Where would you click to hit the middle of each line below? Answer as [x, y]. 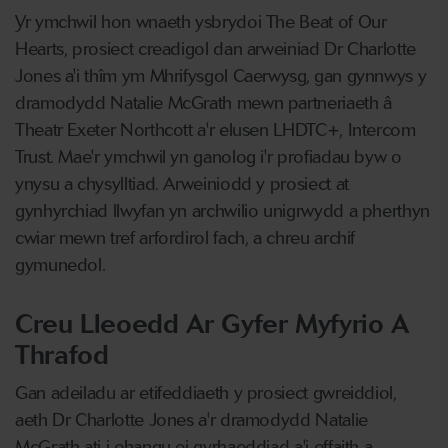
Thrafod [62, 355]
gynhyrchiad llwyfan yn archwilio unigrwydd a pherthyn [222, 211]
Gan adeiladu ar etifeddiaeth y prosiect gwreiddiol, [206, 393]
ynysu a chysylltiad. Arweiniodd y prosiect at [182, 184]
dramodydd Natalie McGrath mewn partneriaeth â [203, 103]
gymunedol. [60, 265]
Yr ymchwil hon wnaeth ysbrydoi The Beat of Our [201, 22]
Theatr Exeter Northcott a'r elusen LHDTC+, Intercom [215, 130]
